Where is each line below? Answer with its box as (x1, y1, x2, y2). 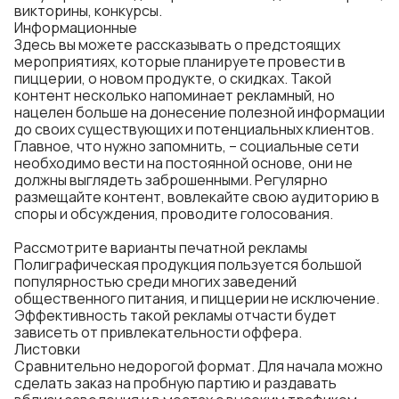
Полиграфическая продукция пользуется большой (14, 255, 362, 274)
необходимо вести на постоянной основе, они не (14, 153, 353, 173)
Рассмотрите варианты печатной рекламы (14, 238, 307, 257)
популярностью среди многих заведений (14, 272, 297, 291)
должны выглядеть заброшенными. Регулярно (14, 170, 328, 190)
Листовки (14, 339, 80, 359)
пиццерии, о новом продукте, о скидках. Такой (14, 69, 331, 88)
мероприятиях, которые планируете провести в (14, 52, 346, 71)
